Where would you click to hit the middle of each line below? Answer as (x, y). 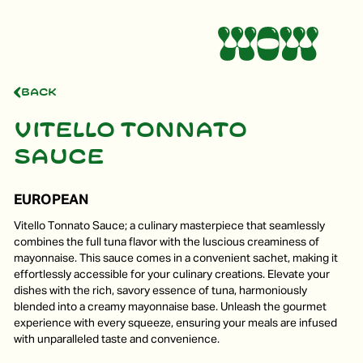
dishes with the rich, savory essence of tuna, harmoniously (161, 291)
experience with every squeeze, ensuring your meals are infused (176, 324)
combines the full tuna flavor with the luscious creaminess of (167, 243)
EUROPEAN (51, 200)
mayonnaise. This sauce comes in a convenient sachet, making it (176, 259)
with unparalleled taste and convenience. (117, 340)
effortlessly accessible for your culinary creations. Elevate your (172, 275)
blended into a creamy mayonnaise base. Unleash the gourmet (171, 307)
